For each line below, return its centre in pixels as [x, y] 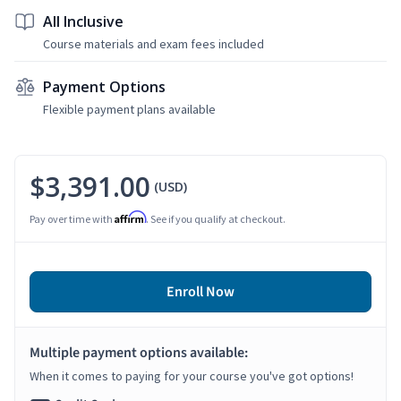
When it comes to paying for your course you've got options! [192, 375]
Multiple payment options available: [139, 352]
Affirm [130, 217]
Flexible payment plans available [129, 109]
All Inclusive [83, 21]
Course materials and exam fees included [154, 43]
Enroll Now [200, 291]
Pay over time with [72, 218]
